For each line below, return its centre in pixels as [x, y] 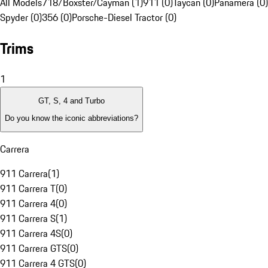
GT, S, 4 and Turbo [71, 101]
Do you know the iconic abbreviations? [71, 118]
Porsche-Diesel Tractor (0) [124, 18]
